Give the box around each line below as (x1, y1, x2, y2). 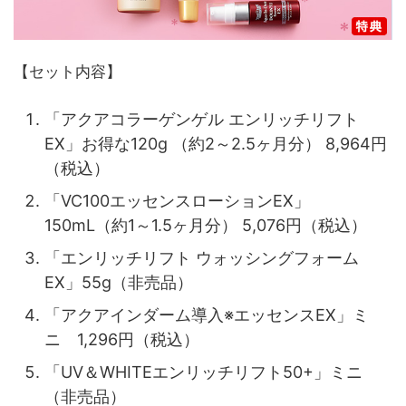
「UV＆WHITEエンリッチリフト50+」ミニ (44, 362, 362, 382)
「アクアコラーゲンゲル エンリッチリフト (44, 110, 359, 130)
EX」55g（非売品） (44, 273, 193, 293)
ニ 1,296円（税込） (44, 330, 199, 350)
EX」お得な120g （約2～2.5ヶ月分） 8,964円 (44, 134, 387, 154)
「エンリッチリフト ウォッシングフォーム (44, 248, 359, 268)
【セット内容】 (14, 62, 121, 81)
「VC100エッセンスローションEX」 (44, 191, 310, 211)
